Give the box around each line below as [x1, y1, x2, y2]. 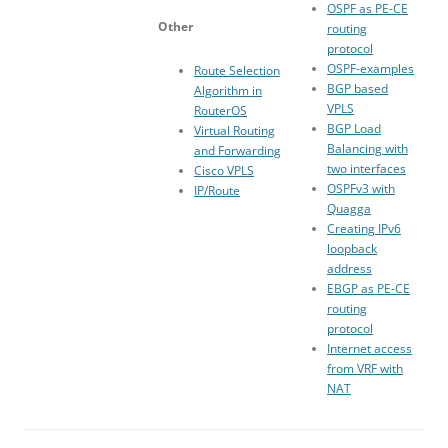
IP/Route [194, 182, 240, 200]
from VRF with [327, 360, 403, 378]
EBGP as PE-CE [327, 280, 410, 298]
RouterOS [194, 102, 247, 120]
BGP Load [327, 120, 381, 138]
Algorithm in [194, 82, 262, 100]
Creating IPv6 [327, 220, 401, 238]
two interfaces [327, 160, 406, 178]
